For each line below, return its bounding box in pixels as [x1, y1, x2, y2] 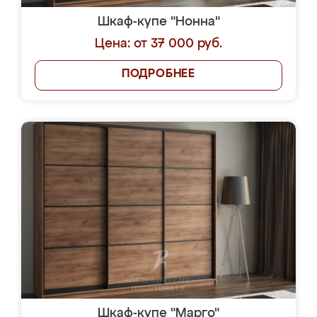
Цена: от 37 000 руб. [95, 38, 222, 50]
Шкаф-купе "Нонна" [97, 16, 220, 28]
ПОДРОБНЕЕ [121, 69, 196, 80]
